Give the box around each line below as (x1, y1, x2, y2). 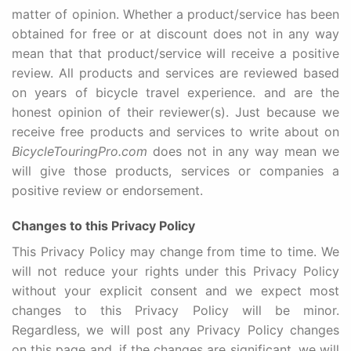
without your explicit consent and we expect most (12, 283, 339, 299)
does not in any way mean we (153, 143, 339, 159)
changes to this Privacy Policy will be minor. (12, 302, 339, 319)
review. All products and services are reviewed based (12, 64, 339, 81)
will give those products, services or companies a (12, 162, 339, 179)
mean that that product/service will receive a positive (12, 45, 339, 61)
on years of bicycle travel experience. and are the (12, 84, 339, 100)
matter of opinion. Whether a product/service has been (12, 5, 339, 22)
